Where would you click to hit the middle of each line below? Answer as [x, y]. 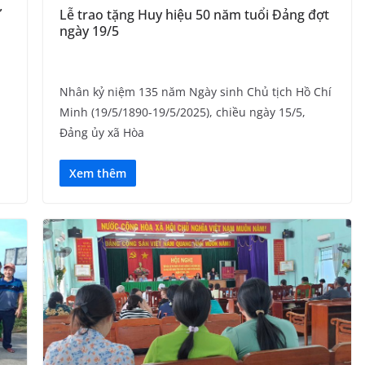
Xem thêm [97, 173]
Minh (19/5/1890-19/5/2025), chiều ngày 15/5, [182, 112]
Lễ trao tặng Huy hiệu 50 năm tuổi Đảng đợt [194, 14]
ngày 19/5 [89, 31]
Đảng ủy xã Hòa [101, 132]
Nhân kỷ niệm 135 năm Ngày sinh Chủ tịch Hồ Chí [195, 91]
